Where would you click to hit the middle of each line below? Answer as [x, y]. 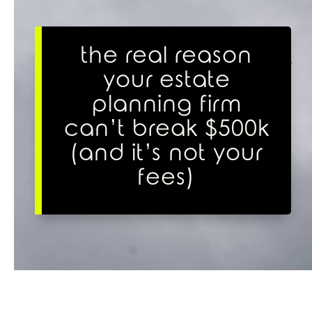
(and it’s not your [166, 153]
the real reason [166, 56]
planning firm [166, 104]
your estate [166, 80]
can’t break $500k [166, 129]
